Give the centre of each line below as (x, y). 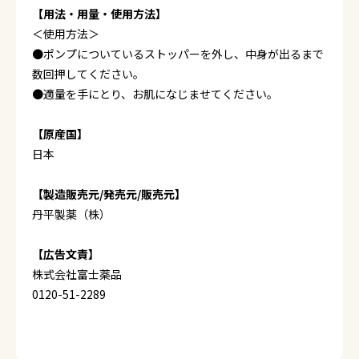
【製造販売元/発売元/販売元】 (109, 194)
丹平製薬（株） (71, 214)
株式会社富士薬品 (77, 274)
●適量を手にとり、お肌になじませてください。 (155, 94)
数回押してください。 (88, 74)
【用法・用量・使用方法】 (99, 14)
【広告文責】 (66, 254)
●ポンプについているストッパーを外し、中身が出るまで (178, 54)
